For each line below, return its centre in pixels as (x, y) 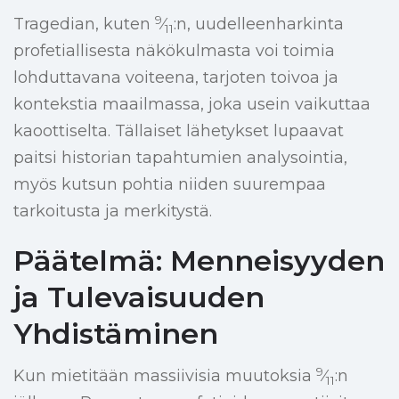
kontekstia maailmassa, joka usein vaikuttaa (192, 105)
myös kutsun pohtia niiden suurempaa (170, 185)
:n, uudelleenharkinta (259, 24)
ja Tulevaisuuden (139, 297)
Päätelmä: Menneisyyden (199, 261)
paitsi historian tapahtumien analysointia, (180, 158)
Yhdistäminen (116, 334)
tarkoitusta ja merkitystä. (113, 212)
